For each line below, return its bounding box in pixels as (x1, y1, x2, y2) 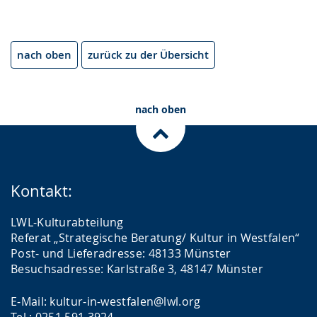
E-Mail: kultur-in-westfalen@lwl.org (11, 294, 201, 309)
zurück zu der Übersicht (88, 47, 209, 62)
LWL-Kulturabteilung (11, 214, 124, 230)
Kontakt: (11, 180, 72, 201)
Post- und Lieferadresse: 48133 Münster (11, 246, 231, 261)
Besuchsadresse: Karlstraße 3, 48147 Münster (11, 261, 263, 277)
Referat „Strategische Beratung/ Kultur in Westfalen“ (11, 230, 300, 246)
